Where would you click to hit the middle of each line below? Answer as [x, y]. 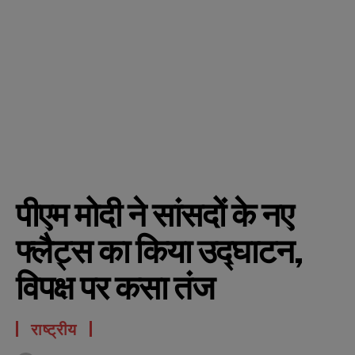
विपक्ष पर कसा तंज [115, 287]
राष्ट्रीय [54, 329]
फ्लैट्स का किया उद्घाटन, [159, 251]
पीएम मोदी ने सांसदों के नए [155, 214]
